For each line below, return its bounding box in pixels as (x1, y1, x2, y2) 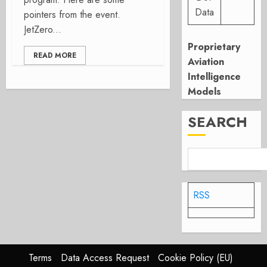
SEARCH (188, 111, 248, 132)
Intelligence (188, 70, 241, 83)
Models (188, 85, 222, 98)
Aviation (188, 55, 225, 69)
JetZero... (24, 23, 61, 36)
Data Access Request (60, 251, 149, 265)
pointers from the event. (24, 8, 120, 21)
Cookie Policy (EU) (157, 251, 233, 265)
